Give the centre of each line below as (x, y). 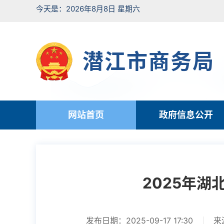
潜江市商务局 (148, 61)
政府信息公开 (186, 115)
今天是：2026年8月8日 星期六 (88, 9)
